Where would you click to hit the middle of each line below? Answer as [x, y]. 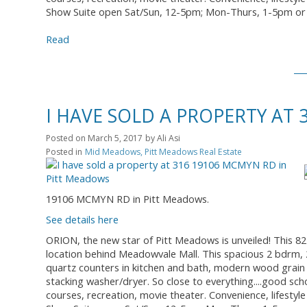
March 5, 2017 [115, 138]
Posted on [67, 138]
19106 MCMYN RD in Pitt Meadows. [127, 198]
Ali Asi [169, 138]
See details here [82, 219]
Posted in [64, 151]
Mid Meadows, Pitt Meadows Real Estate [163, 151]
